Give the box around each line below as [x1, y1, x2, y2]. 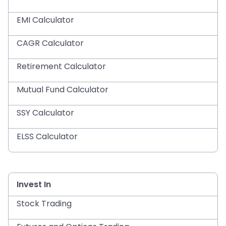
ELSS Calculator [17, 130, 78, 142]
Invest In [17, 178, 51, 190]
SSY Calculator [17, 107, 74, 119]
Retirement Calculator [17, 61, 106, 72]
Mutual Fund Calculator [17, 84, 108, 95]
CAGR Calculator [17, 37, 84, 49]
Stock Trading [17, 198, 72, 209]
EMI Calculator [17, 14, 74, 26]
